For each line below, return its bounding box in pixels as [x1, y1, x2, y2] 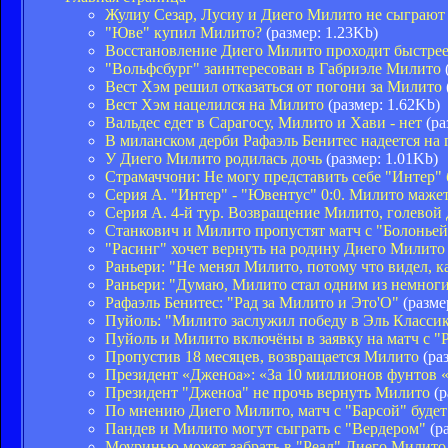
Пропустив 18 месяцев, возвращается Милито [105, 347, 419, 365]
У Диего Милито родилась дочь [105, 149, 322, 167]
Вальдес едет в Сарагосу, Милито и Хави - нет [105, 113, 422, 131]
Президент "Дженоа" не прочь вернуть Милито [105, 383, 430, 401]
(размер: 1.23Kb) [262, 23, 378, 41]
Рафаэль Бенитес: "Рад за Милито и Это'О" [105, 293, 399, 311]
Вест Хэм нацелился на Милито [105, 95, 324, 113]
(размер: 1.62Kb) [324, 95, 440, 113]
